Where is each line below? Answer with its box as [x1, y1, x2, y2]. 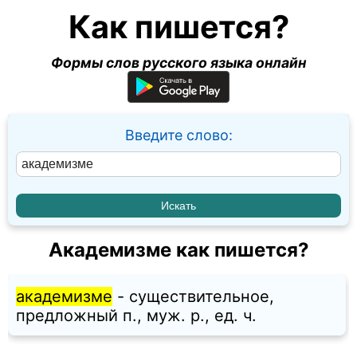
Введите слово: [124, 127, 233, 143]
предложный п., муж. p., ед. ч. [16, 306, 257, 326]
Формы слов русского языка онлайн [51, 54, 306, 71]
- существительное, [112, 287, 274, 307]
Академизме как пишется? [48, 238, 309, 262]
